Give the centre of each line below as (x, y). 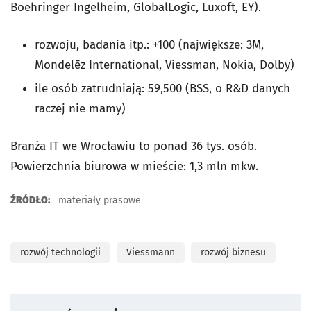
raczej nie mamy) (80, 109)
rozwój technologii (60, 252)
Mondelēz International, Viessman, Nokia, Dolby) (165, 65)
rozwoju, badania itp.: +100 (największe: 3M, (149, 45)
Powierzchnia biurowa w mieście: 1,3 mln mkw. (134, 166)
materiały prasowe (98, 200)
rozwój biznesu (233, 252)
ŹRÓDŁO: (30, 200)
